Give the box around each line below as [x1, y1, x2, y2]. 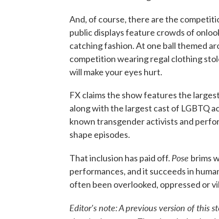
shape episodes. [69, 129, 130, 140]
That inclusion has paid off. [69, 153, 172, 164]
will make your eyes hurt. [69, 66, 162, 78]
